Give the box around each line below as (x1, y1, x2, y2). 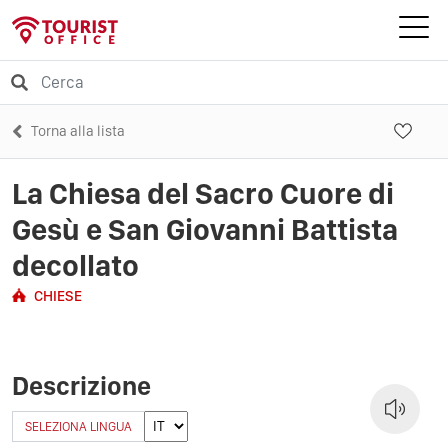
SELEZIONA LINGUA (25, 418, 132, 434)
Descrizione (12, 369, 151, 401)
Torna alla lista (31, 121, 125, 140)
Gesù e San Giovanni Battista (12, 210, 398, 247)
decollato (12, 246, 139, 283)
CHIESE (34, 286, 82, 305)
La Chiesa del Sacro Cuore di (12, 174, 394, 211)
